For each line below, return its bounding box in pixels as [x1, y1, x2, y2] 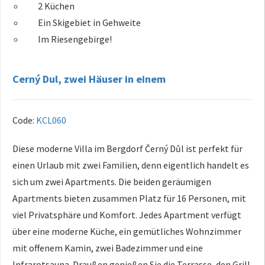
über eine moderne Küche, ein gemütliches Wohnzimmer [12, 225, 241, 237]
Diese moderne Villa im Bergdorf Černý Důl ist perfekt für [12, 142, 243, 154]
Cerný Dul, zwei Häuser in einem [12, 72, 166, 86]
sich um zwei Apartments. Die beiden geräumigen [12, 175, 211, 188]
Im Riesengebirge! [38, 33, 112, 45]
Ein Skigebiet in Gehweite [38, 16, 141, 28]
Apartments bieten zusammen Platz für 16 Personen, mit [12, 192, 246, 204]
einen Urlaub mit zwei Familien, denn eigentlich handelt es [12, 159, 249, 171]
